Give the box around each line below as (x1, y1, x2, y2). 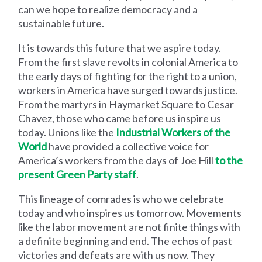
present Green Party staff (18, 167, 137, 181)
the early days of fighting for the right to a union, (18, 69, 237, 82)
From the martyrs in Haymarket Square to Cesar (18, 97, 235, 111)
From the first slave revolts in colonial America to (18, 55, 239, 68)
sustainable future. (18, 16, 105, 30)
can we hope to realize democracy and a (18, 2, 198, 16)
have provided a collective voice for (47, 139, 209, 153)
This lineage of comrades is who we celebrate (18, 192, 225, 205)
